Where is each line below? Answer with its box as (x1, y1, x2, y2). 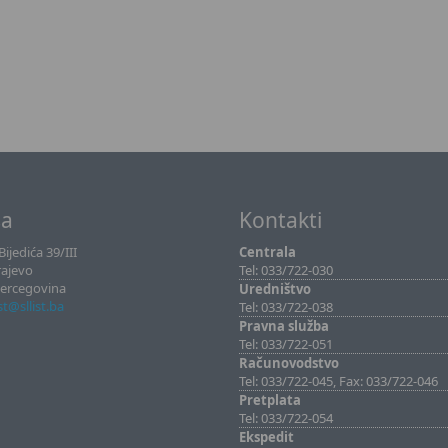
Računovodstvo (239, 354, 339, 372)
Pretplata (239, 391, 301, 409)
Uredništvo (239, 280, 311, 298)
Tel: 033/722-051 (239, 335, 333, 353)
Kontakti (239, 206, 322, 234)
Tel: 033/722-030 (239, 261, 333, 279)
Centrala (239, 243, 296, 261)
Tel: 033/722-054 (239, 409, 333, 427)
